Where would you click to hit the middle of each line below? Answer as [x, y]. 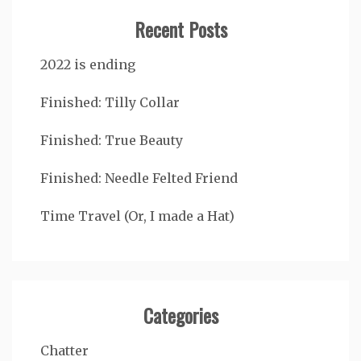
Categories [180, 315]
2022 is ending [88, 64]
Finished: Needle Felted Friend [139, 178]
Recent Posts [180, 29]
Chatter [64, 350]
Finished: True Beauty [112, 140]
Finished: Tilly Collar [110, 102]
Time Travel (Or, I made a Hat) [137, 216]
